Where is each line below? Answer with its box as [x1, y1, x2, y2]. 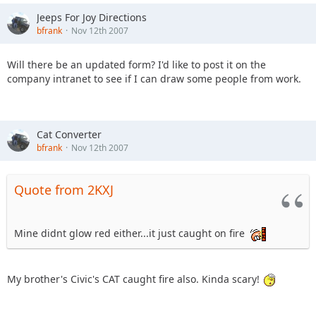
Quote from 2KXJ [14, 181, 114, 198]
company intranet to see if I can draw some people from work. [7, 71, 301, 85]
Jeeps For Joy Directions [37, 10, 147, 24]
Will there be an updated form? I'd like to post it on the [7, 57, 266, 71]
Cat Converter [37, 127, 102, 141]
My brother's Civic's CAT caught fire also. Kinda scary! [7, 272, 262, 286]
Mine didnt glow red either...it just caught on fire [14, 226, 248, 240]
